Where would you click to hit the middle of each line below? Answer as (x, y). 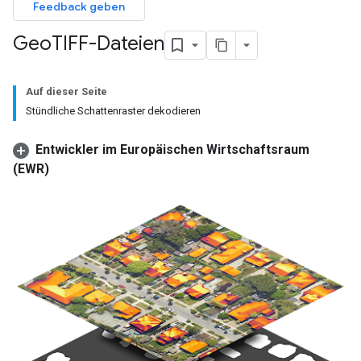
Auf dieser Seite (66, 91)
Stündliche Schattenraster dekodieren (113, 111)
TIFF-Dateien (108, 44)
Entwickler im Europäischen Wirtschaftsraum (172, 149)
